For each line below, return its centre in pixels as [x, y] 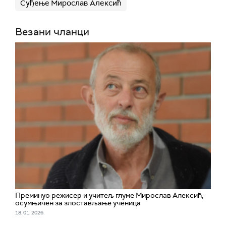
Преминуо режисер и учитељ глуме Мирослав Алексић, [109, 195]
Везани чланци [52, 32]
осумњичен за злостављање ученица [78, 203]
